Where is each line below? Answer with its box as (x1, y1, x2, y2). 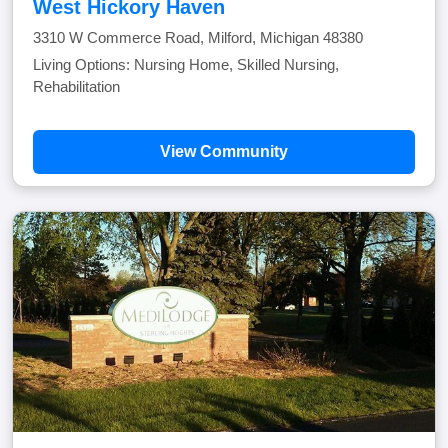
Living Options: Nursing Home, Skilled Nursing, (33, 56, 339, 73)
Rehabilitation (33, 78, 120, 95)
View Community (160, 143, 288, 160)
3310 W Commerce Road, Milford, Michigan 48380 (33, 29, 363, 46)
